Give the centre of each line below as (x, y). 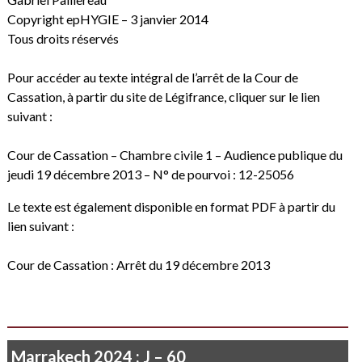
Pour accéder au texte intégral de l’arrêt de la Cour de (152, 77)
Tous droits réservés (63, 38)
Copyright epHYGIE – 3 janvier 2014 (107, 19)
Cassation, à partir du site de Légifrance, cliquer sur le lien (163, 96)
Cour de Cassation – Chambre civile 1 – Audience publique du (175, 154)
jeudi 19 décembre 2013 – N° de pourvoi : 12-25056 (150, 174)
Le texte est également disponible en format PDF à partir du (171, 206)
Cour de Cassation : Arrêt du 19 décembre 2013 (138, 264)
